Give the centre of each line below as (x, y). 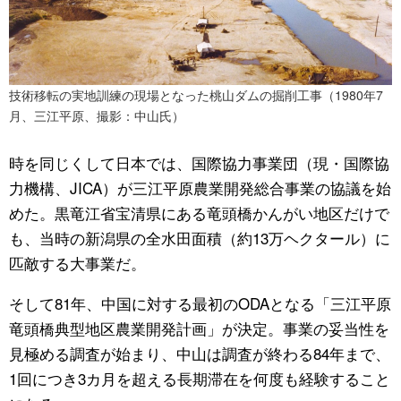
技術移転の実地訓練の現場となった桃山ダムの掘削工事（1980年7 (196, 95)
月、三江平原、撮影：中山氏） (97, 116)
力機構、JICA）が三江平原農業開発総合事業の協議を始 (200, 188)
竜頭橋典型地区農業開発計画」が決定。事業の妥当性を (199, 328)
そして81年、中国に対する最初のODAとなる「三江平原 (200, 303)
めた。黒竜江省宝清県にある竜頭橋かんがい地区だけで (199, 213)
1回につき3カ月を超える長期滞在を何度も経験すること (200, 379)
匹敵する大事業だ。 (77, 263)
